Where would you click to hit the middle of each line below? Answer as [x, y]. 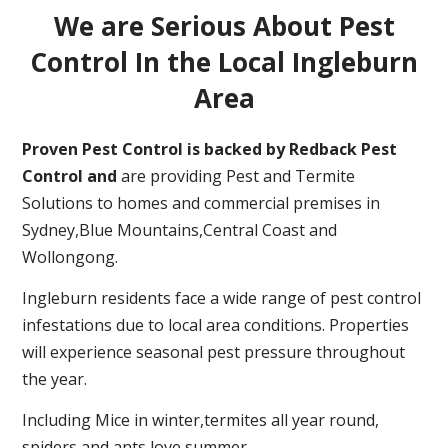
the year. [55, 379]
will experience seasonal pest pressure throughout [214, 352]
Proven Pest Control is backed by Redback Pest [210, 148]
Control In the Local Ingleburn [224, 61]
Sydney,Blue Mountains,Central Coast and [180, 229]
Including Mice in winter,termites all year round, [201, 420]
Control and [70, 175]
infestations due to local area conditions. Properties [216, 325]
